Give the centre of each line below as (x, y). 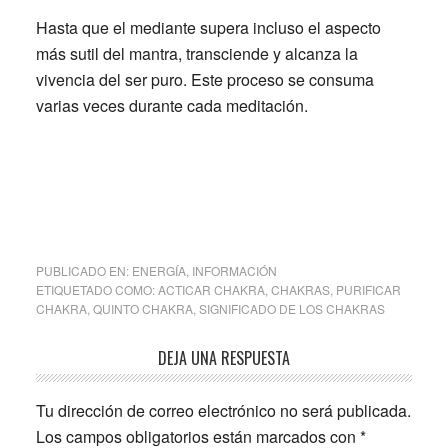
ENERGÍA (158, 271)
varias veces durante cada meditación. (171, 106)
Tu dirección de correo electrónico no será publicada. (223, 411)
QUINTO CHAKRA (142, 309)
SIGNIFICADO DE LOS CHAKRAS (291, 309)
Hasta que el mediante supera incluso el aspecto (208, 28)
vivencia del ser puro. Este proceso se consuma (204, 80)
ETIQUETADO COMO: (96, 290)
